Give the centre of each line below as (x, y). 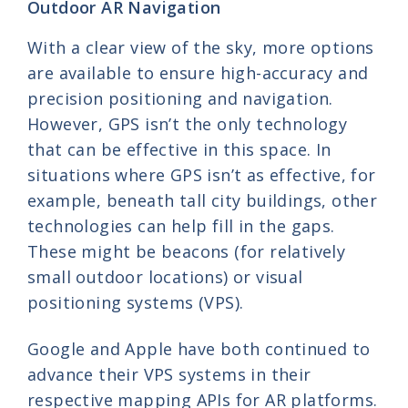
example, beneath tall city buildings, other (203, 200)
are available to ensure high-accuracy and (198, 72)
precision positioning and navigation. (180, 98)
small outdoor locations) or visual (165, 276)
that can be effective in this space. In (179, 149)
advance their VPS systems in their (169, 374)
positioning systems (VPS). (136, 302)
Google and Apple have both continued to (199, 348)
